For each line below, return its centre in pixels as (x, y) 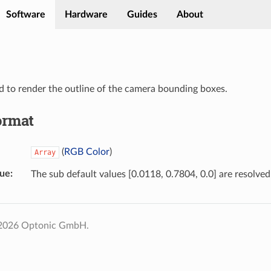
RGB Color (87, 152)
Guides (142, 14)
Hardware (86, 14)
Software (26, 14)
